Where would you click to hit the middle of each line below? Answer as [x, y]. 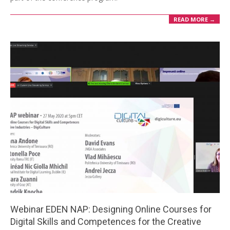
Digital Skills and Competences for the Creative [106, 222]
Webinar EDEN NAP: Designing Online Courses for [111, 209]
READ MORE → [194, 19]
